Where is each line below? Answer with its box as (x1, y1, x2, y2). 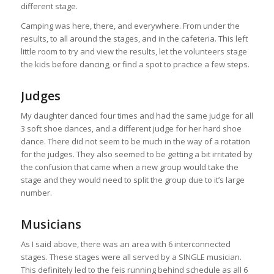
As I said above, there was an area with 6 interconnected (20, 238, 231, 250)
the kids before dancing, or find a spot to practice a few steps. (20, 58, 250, 70)
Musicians (20, 215, 81, 232)
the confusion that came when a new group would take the (20, 161, 239, 172)
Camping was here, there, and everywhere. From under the (20, 20, 240, 31)
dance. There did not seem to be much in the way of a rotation (20, 135, 250, 147)
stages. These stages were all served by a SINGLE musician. (20, 251, 242, 262)
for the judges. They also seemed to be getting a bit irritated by (20, 148, 253, 160)
